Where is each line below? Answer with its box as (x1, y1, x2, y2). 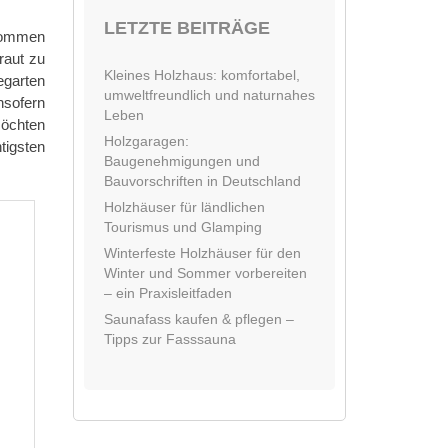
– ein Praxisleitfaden (104, 285, 232, 301)
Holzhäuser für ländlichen (104, 199, 265, 215)
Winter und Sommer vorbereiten (104, 265, 307, 281)
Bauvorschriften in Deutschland (104, 173, 301, 189)
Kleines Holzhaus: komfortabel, (104, 67, 300, 83)
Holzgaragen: (104, 133, 189, 149)
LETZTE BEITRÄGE (104, 18, 270, 38)
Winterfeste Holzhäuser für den (104, 245, 301, 261)
